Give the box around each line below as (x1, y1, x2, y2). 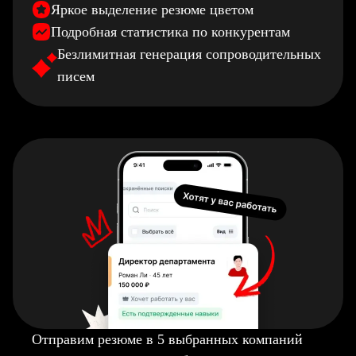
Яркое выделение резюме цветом (51, 2, 253, 17)
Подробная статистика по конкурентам (51, 24, 290, 40)
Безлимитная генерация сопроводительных (57, 46, 321, 62)
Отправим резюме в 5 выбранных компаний (32, 331, 303, 347)
